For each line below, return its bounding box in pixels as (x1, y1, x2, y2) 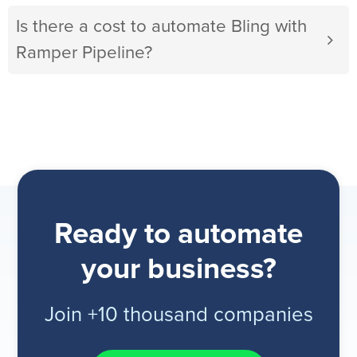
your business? (80, 255, 277, 285)
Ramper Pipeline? (16, 44, 152, 63)
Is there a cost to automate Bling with (16, 18, 307, 37)
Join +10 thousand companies (44, 305, 313, 326)
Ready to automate (54, 220, 303, 250)
